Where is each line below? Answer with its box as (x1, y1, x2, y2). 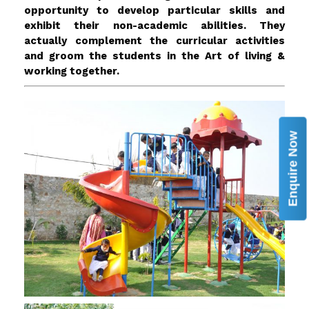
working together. (24, 65, 119, 78)
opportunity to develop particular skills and (24, 4, 285, 17)
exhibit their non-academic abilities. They (24, 19, 285, 32)
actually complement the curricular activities (24, 34, 285, 48)
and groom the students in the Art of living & (24, 50, 285, 63)
